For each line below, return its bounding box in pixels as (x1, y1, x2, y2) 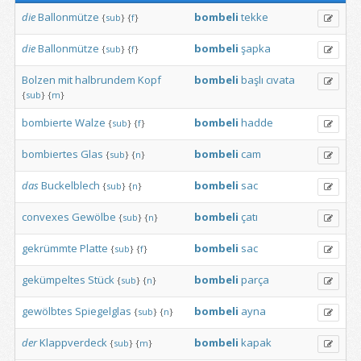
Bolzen (22, 73, 56, 87)
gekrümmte (22, 241, 77, 255)
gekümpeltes (22, 272, 85, 287)
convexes (22, 210, 69, 224)
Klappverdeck (39, 335, 107, 350)
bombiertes (22, 147, 78, 161)
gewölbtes (22, 304, 73, 318)
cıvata (266, 73, 295, 87)
